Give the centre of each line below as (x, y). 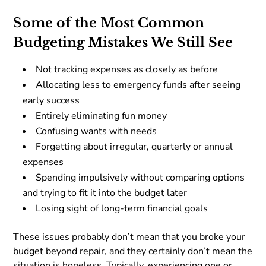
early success (51, 100)
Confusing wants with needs (96, 131)
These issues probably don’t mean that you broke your (129, 237)
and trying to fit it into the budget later (105, 193)
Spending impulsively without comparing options (140, 177)
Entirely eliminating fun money (102, 115)
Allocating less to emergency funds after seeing (138, 85)
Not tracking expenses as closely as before (127, 69)
